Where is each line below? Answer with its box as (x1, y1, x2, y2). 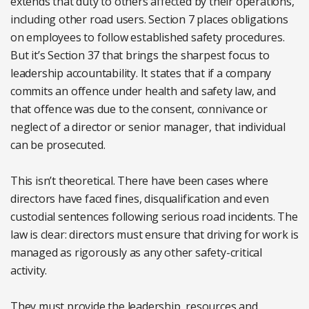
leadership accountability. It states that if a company (10, 66, 272, 81)
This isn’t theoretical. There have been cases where (10, 173, 268, 189)
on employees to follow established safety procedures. (10, 30, 285, 46)
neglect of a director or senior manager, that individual (10, 119, 286, 135)
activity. (10, 263, 48, 279)
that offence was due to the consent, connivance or (10, 101, 268, 117)
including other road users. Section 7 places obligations (10, 12, 288, 28)
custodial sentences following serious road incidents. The (10, 209, 298, 225)
